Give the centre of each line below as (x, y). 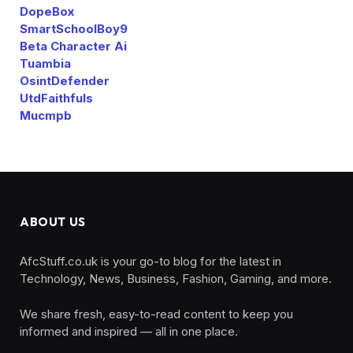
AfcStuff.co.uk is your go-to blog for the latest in (150, 261)
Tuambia (45, 63)
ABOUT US (53, 221)
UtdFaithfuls (56, 98)
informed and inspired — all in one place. (129, 331)
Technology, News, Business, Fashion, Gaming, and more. (176, 278)
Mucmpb (46, 115)
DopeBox (47, 11)
